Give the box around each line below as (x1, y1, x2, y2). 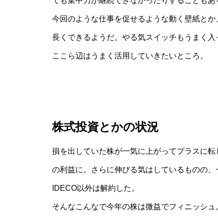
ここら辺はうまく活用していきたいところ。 (52, 52, 208, 60)
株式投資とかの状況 (52, 120, 159, 133)
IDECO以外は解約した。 (52, 184, 139, 192)
